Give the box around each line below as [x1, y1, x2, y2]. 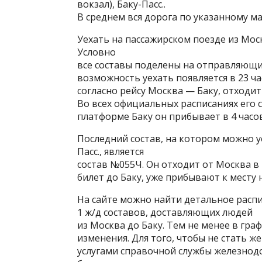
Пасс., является [77, 145, 144, 158]
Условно [77, 46, 116, 58]
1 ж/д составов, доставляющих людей [77, 206, 253, 219]
